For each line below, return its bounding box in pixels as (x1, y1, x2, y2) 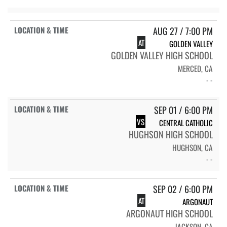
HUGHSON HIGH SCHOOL (129, 127, 213, 141)
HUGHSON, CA (172, 141, 213, 153)
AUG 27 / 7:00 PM (153, 24, 213, 37)
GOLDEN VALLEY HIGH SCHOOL (111, 48, 213, 62)
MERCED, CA (178, 62, 213, 74)
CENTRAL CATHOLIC (159, 117, 213, 128)
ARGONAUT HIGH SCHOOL (126, 207, 213, 220)
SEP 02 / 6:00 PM (153, 182, 213, 196)
